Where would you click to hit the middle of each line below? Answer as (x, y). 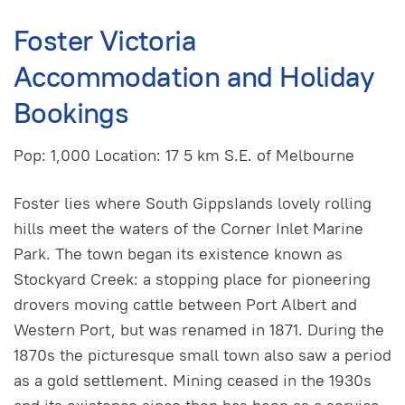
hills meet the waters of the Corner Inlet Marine (188, 228)
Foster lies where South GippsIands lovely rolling (193, 202)
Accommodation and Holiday (194, 77)
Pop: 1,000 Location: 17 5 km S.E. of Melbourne (184, 155)
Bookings (71, 113)
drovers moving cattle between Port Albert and (185, 304)
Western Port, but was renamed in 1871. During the (199, 329)
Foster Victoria (105, 41)
